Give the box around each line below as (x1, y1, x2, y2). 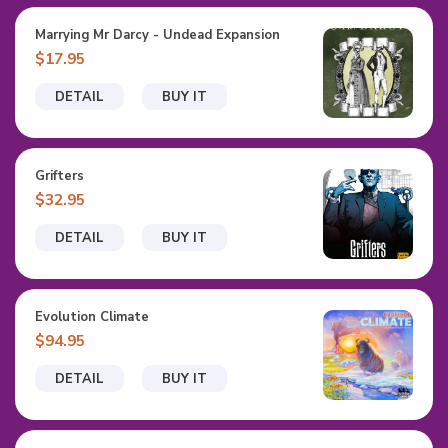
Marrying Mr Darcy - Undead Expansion (35, 25, 280, 44)
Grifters (35, 166, 84, 185)
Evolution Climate (35, 307, 149, 326)
